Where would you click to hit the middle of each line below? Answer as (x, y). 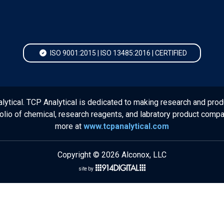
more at (69, 126)
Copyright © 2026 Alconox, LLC (112, 155)
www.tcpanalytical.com (126, 126)
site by (86, 169)
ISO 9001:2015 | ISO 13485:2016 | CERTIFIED (117, 53)
